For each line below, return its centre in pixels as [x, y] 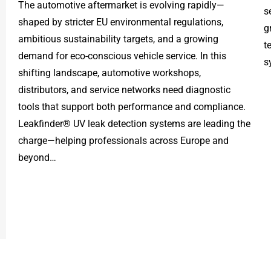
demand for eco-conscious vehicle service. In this [122, 56]
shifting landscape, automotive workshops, [109, 73]
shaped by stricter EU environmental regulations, [121, 22]
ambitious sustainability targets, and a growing [118, 39]
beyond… [37, 157]
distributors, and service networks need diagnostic [124, 90]
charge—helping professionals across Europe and [123, 140]
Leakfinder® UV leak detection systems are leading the [134, 123]
